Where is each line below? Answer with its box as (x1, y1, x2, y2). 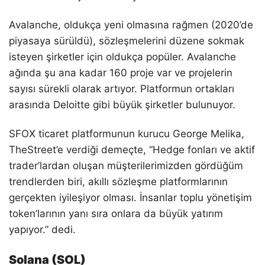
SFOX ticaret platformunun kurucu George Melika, (9, 127, 244, 140)
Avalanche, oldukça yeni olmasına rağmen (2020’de (9, 18, 253, 31)
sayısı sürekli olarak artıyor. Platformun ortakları (9, 82, 234, 95)
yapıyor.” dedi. (9, 223, 76, 235)
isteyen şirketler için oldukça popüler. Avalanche (9, 50, 236, 63)
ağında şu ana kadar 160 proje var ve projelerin (9, 66, 232, 79)
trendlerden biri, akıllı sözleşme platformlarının (9, 175, 228, 188)
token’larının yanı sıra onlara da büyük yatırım (9, 207, 223, 219)
